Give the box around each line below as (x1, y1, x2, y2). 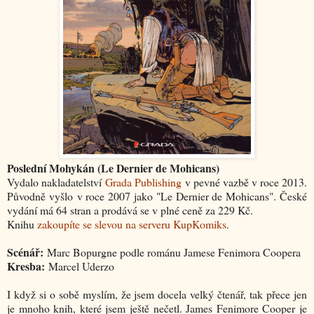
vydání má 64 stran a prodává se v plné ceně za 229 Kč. (7, 203, 253, 218)
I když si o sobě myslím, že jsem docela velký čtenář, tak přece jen (7, 287, 307, 302)
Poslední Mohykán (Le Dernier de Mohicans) (7, 160, 219, 177)
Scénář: (7, 244, 43, 261)
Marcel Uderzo (45, 259, 114, 274)
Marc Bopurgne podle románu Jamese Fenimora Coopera (43, 245, 301, 260)
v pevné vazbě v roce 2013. (182, 175, 307, 190)
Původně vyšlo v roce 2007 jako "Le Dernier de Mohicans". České (7, 189, 307, 204)
